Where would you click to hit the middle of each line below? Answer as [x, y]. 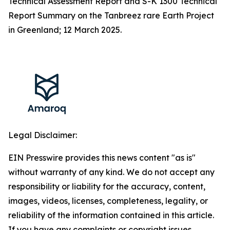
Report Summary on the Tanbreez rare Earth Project [111, 15]
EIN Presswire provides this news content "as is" [102, 157]
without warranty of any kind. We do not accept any [111, 172]
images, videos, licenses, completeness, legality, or [108, 200]
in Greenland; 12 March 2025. [65, 30]
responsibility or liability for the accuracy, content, [107, 186]
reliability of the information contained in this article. [111, 215]
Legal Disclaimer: [43, 135]
